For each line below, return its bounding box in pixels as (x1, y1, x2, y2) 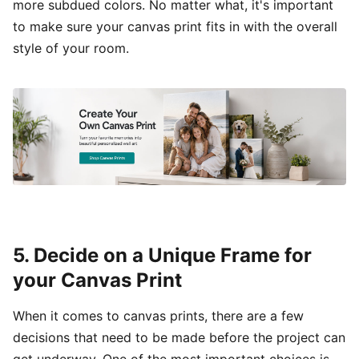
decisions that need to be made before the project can (13, 329, 345, 345)
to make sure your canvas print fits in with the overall (13, 18, 337, 34)
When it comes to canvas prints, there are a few (13, 307, 304, 324)
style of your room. (13, 39, 129, 56)
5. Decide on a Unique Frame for (13, 243, 312, 267)
